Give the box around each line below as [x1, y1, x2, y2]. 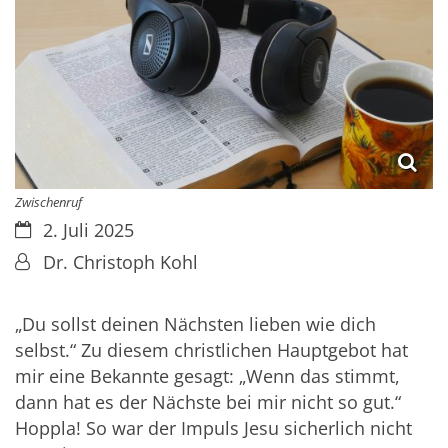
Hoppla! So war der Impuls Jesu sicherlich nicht [15, 416, 412, 441]
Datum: [14, 216, 76, 241]
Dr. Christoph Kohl [42, 249, 198, 274]
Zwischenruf [15, 192, 82, 211]
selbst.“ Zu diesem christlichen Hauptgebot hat [15, 338, 408, 363]
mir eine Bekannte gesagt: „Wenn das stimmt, [15, 364, 400, 389]
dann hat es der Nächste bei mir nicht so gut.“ [15, 390, 401, 415]
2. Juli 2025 [42, 217, 134, 242]
